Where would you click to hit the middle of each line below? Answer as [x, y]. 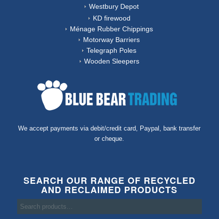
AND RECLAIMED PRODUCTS [109, 190]
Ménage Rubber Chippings [112, 29]
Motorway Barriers [112, 39]
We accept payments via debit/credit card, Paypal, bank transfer [109, 128]
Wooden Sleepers [111, 61]
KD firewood [111, 18]
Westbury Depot [114, 6]
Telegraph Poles [112, 50]
